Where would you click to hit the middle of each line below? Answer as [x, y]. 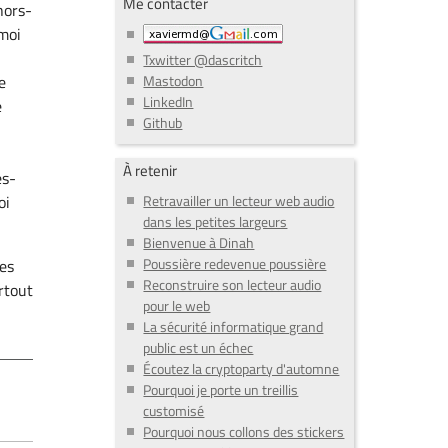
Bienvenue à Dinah [199, 243]
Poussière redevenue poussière [235, 264]
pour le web [177, 306]
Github [163, 122]
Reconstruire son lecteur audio [232, 285]
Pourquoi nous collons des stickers [244, 432]
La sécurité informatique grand [233, 327]
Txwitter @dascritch [203, 59]
